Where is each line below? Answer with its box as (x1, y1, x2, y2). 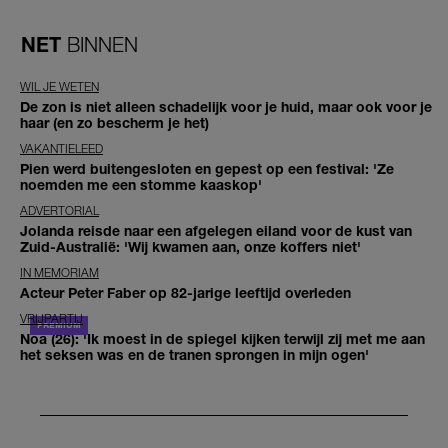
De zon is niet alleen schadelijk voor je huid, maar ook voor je (20, 98, 432, 116)
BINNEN (67, 32, 138, 56)
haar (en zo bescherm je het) (20, 114, 209, 132)
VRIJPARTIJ (20, 311, 83, 327)
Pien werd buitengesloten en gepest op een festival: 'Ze (20, 160, 394, 178)
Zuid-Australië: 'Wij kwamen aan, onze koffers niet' (20, 238, 361, 256)
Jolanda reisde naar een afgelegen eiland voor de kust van (20, 222, 412, 240)
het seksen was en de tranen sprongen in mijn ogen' (20, 346, 369, 364)
